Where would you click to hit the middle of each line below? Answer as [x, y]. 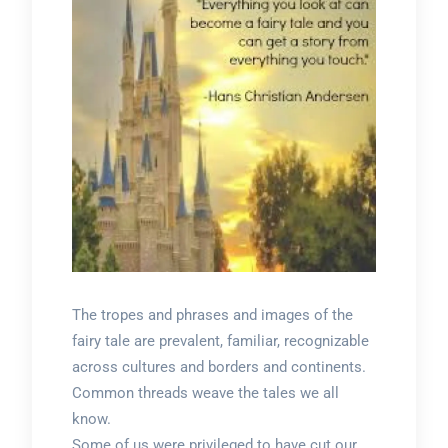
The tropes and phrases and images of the [212, 314]
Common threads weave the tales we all [205, 392]
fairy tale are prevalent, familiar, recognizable [220, 340]
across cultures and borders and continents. [218, 366]
